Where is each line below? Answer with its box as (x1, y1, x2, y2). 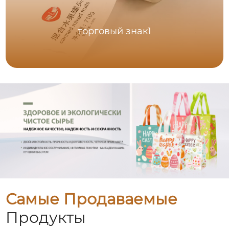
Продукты (6, 208, 86, 227)
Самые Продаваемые (6, 189, 178, 209)
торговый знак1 (78, 26, 152, 37)
